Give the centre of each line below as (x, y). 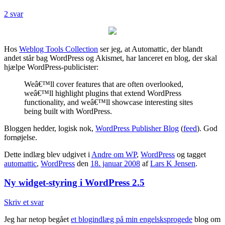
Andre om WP (114, 154)
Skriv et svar (24, 202)
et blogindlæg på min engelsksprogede (132, 219)
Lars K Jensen (173, 163)
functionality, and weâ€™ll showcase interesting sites (108, 102)
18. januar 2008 (115, 163)
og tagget (190, 154)
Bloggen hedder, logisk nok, (50, 128)
